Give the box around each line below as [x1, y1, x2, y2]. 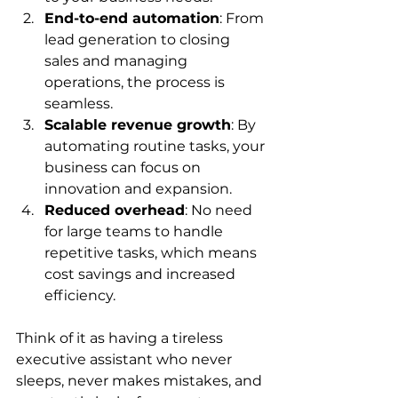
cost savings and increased [44, 265, 239, 283]
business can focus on [44, 158, 204, 176]
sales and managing [44, 52, 191, 69]
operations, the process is [44, 73, 228, 91]
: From [219, 9, 267, 27]
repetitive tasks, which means [44, 243, 260, 261]
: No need [185, 201, 256, 219]
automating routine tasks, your [44, 137, 268, 155]
